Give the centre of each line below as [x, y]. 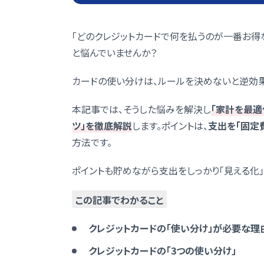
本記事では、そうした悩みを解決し [141, 109]
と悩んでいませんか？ [114, 52]
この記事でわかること [119, 200]
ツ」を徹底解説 [102, 126]
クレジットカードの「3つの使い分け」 [162, 250]
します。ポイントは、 [170, 126]
